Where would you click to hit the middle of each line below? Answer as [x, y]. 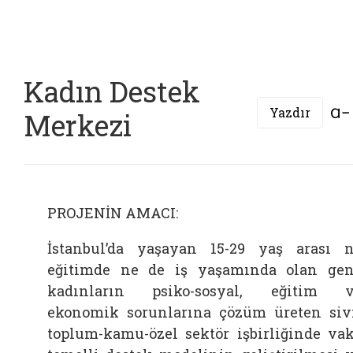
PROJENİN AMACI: [113, 213]
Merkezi [78, 125]
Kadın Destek [112, 91]
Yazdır [290, 112]
